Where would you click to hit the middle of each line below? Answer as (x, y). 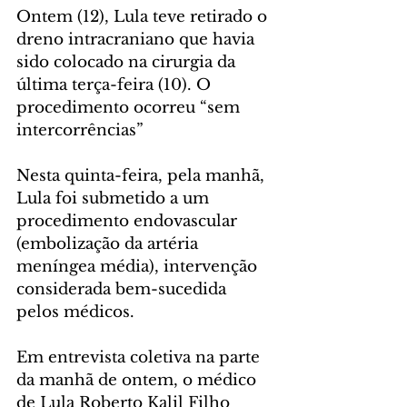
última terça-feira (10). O (116, 85)
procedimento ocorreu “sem (130, 108)
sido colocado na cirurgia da (128, 63)
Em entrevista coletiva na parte (140, 358)
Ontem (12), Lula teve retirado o (144, 17)
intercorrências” (80, 131)
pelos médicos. (75, 313)
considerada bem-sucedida (124, 290)
